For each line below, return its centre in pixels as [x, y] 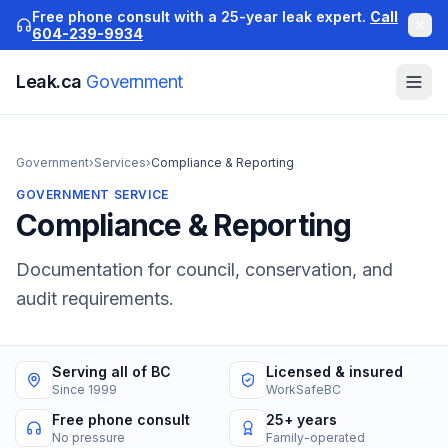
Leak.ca [51, 81]
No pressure [88, 437]
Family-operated [315, 437]
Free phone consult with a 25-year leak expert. [199, 16]
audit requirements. [95, 298]
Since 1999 [84, 389]
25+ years [301, 419]
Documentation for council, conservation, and [204, 269]
